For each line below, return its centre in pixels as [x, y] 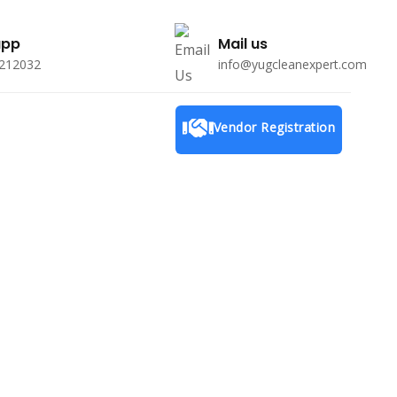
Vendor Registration [274, 127]
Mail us [242, 44]
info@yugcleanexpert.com [292, 64]
